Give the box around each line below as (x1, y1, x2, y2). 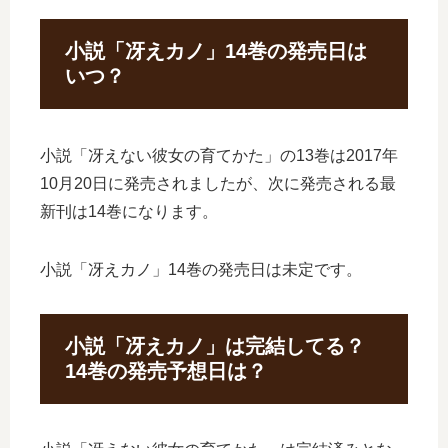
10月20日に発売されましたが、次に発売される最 (40, 174, 396, 192)
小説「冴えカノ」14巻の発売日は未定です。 (40, 260, 362, 278)
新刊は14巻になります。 (40, 202, 218, 220)
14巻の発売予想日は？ (65, 359, 267, 382)
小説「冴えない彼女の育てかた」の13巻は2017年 (40, 146, 398, 164)
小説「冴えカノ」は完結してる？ (65, 334, 365, 357)
